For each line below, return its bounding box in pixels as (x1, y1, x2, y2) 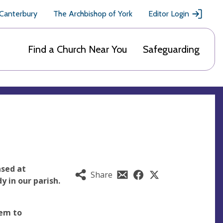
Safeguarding (143, 43, 200, 55)
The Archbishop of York (53, 9, 132, 18)
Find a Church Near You (28, 43, 127, 55)
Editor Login (148, 9, 189, 18)
